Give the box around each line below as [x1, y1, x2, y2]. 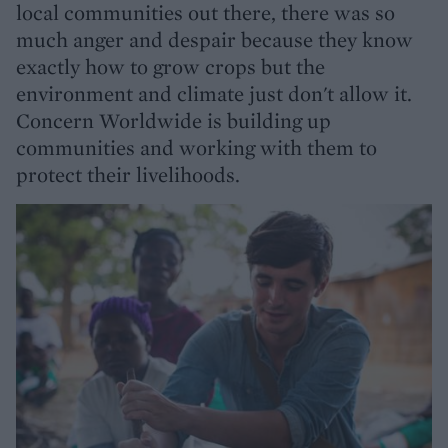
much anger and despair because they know [16, 26, 413, 53]
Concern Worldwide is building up [16, 107, 331, 134]
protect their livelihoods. [16, 161, 240, 188]
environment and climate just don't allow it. [16, 80, 412, 107]
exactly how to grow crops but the [16, 53, 325, 80]
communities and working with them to [16, 134, 377, 161]
